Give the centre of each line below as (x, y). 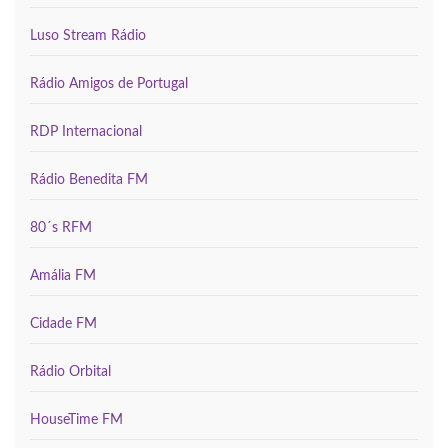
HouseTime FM (76, 419)
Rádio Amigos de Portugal (109, 83)
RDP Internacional (86, 131)
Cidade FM (63, 323)
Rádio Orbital (70, 371)
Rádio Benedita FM (89, 179)
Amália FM (63, 275)
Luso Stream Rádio (88, 35)
